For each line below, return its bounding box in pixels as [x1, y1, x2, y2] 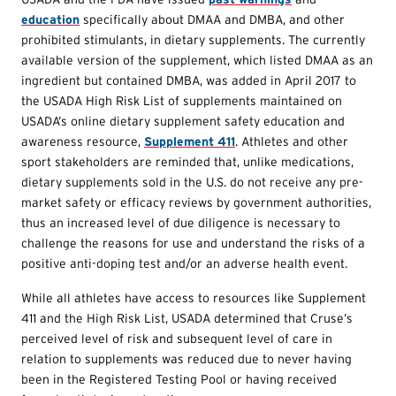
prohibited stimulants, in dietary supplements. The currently [21, 32, 365, 47]
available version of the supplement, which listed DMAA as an [21, 52, 373, 67]
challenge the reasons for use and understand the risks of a [21, 235, 365, 250]
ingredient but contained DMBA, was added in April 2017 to [21, 72, 356, 88]
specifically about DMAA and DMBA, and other [80, 11, 345, 27]
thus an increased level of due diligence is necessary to [21, 215, 340, 230]
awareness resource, [21, 133, 144, 148]
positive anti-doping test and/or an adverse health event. [21, 255, 347, 270]
